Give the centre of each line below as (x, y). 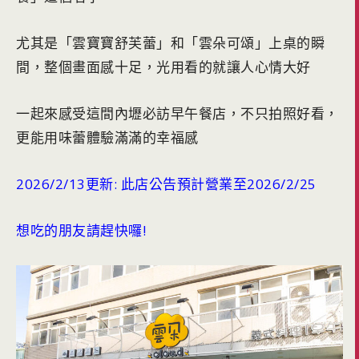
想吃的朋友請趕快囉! (83, 230)
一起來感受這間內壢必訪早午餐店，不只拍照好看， (177, 113)
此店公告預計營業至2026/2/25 (218, 184)
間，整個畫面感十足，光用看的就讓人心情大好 (163, 67)
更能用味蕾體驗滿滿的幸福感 (107, 137)
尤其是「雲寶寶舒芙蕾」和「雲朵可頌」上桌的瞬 (170, 42)
